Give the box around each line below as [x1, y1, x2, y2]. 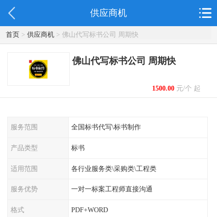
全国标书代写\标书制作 [71, 123, 141, 131]
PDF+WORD [71, 206, 108, 214]
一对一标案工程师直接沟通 [71, 185, 153, 193]
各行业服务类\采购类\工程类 [71, 164, 157, 172]
